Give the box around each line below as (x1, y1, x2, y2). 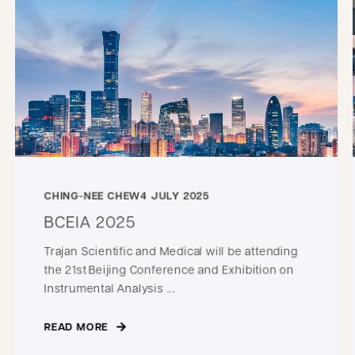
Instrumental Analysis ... (44, 280, 176, 295)
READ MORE (44, 319, 109, 334)
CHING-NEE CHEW (44, 188, 140, 203)
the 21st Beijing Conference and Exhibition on (44, 261, 294, 277)
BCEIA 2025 (44, 210, 136, 232)
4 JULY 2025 (139, 188, 210, 203)
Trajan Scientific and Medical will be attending (44, 242, 298, 258)
